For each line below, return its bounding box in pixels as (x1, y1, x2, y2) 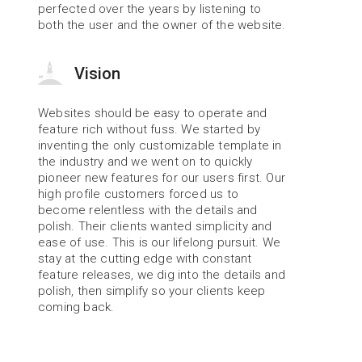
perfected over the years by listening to (38, 2, 262, 16)
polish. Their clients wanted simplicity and (38, 219, 272, 234)
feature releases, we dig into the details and (38, 267, 286, 282)
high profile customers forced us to (38, 187, 239, 201)
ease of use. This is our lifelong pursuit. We (38, 235, 281, 250)
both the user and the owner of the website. (38, 18, 286, 32)
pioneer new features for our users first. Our (38, 170, 286, 185)
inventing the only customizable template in (38, 138, 282, 153)
